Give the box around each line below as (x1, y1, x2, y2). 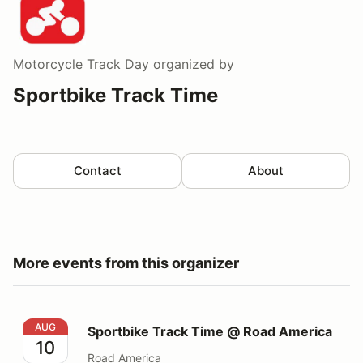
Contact (73, 162, 122, 178)
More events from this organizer (13, 254, 239, 271)
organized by (149, 55, 234, 72)
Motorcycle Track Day (13, 55, 149, 72)
